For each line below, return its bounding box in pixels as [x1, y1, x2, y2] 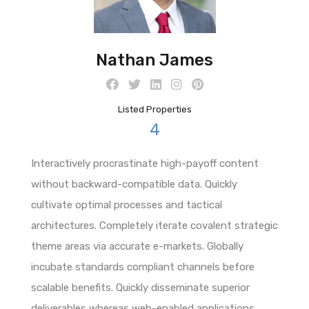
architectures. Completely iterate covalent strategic [31, 219, 278, 232]
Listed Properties [117, 103, 192, 114]
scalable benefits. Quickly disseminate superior [31, 281, 250, 294]
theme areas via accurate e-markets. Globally [31, 239, 243, 252]
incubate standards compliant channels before [31, 260, 255, 273]
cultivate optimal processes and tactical [31, 198, 222, 211]
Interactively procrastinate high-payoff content [31, 157, 259, 170]
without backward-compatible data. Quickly [31, 177, 237, 190]
